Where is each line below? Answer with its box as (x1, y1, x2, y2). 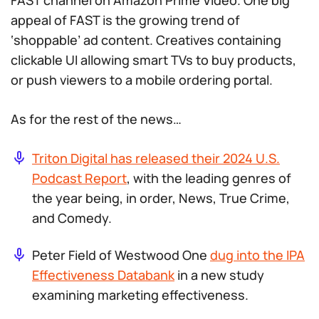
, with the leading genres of (127, 169, 291, 187)
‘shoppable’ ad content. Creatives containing (11, 31, 281, 48)
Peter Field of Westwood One (32, 246, 210, 263)
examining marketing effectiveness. (32, 286, 249, 303)
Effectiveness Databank (32, 266, 174, 283)
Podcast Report (32, 169, 127, 187)
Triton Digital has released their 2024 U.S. (32, 150, 280, 167)
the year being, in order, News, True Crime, (32, 189, 290, 206)
